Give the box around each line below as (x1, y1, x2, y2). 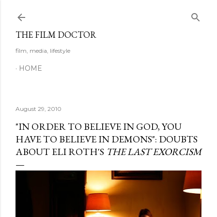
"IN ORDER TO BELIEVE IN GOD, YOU (15, 120, 182, 133)
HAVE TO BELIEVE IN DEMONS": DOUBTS (15, 133, 198, 145)
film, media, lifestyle (15, 47, 70, 54)
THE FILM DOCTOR (15, 29, 96, 40)
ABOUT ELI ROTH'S (15, 145, 106, 158)
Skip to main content (69, 6, 148, 18)
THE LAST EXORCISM (106, 145, 201, 158)
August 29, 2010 (15, 105, 62, 112)
